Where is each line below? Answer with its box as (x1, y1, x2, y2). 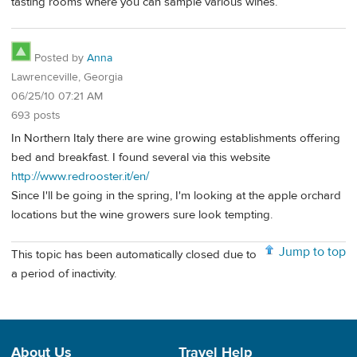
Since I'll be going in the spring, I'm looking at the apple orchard (11, 187, 341, 203)
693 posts (11, 108, 61, 124)
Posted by (31, 51, 87, 66)
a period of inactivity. (11, 266, 116, 282)
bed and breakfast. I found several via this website (11, 149, 270, 165)
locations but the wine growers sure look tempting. (11, 206, 273, 222)
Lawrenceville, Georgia (11, 70, 123, 85)
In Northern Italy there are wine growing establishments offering (11, 130, 340, 146)
